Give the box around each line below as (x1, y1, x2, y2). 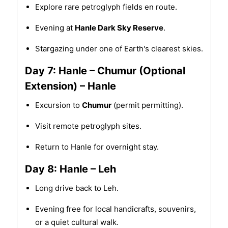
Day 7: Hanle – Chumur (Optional (24, 65, 185, 77)
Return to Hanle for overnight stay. (35, 142, 159, 152)
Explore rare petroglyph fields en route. (35, 2, 177, 12)
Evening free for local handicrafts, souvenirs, (35, 204, 196, 214)
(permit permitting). (111, 100, 183, 110)
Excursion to (35, 100, 82, 110)
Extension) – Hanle (24, 80, 116, 93)
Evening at (35, 23, 75, 33)
